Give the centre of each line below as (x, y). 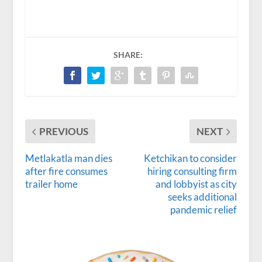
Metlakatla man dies (68, 158)
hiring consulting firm (192, 171)
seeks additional (203, 197)
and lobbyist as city (196, 184)
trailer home (51, 184)
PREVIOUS (63, 132)
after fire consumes (66, 171)
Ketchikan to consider (191, 158)
